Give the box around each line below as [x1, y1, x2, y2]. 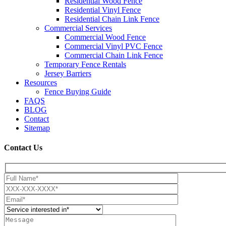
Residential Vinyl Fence [65, 5, 141, 14]
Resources [24, 78, 57, 87]
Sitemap [24, 123, 50, 132]
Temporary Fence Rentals [44, 60, 126, 69]
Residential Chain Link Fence [65, 14, 159, 23]
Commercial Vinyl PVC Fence [65, 41, 162, 50]
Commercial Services [44, 23, 112, 32]
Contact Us [4, 143, 42, 152]
